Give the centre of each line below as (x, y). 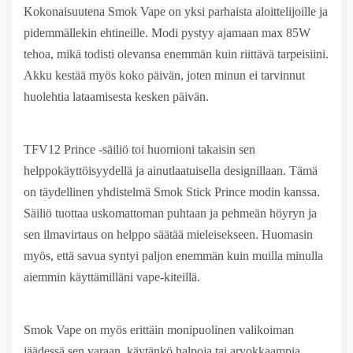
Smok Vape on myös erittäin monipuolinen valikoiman (159, 330)
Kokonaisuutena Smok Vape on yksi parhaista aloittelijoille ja (176, 11)
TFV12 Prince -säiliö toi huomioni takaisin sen (139, 149)
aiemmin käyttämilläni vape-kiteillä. (112, 277)
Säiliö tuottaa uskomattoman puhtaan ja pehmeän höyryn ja (170, 213)
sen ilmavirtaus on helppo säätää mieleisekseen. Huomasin (168, 234)
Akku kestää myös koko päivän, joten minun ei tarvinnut (164, 75)
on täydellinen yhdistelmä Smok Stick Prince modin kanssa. (172, 192)
